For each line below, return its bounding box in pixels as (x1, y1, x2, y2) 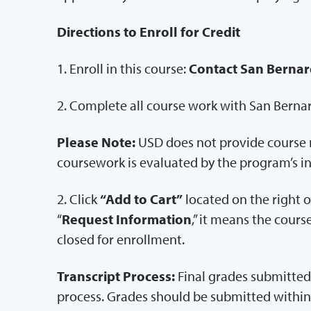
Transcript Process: (56, 267, 175, 285)
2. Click (56, 190, 100, 208)
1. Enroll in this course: (56, 60, 189, 78)
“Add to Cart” (99, 190, 183, 208)
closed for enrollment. (56, 230, 185, 249)
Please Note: (56, 133, 138, 151)
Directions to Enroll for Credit (56, 23, 243, 41)
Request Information (61, 210, 192, 228)
